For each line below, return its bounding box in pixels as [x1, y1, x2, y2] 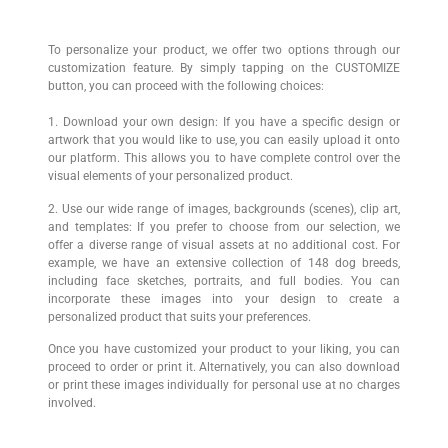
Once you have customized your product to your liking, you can [48, 342, 400, 357]
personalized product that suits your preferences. [48, 309, 311, 324]
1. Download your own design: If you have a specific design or [48, 115, 400, 130]
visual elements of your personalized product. [48, 169, 293, 184]
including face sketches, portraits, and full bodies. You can [48, 273, 400, 288]
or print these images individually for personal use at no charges [48, 378, 400, 393]
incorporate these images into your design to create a [48, 291, 400, 306]
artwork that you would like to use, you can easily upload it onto [48, 133, 400, 148]
